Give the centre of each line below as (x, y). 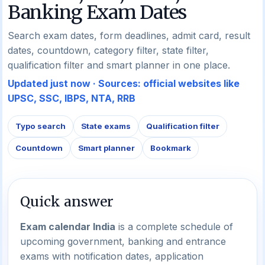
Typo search (41, 126)
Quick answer (67, 201)
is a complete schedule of (174, 227)
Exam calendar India (68, 227)
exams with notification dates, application (112, 256)
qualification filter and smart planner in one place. (119, 65)
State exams (106, 126)
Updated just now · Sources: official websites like (124, 83)
